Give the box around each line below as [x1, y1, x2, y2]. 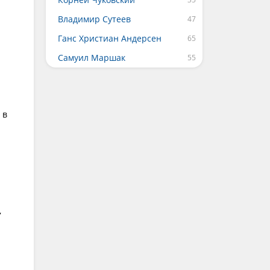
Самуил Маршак [58, 52, 125, 63]
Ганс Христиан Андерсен [58, 33, 162, 44]
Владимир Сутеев [58, 13, 131, 25]
